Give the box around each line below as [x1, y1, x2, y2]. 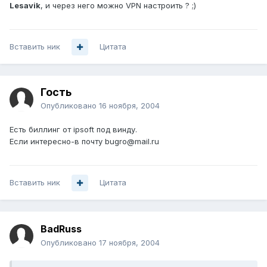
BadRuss [41, 223, 82, 235]
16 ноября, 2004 [99, 101, 160, 111]
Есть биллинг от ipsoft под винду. [10, 125, 137, 135]
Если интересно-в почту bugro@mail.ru [10, 136, 159, 147]
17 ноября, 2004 [99, 238, 160, 248]
